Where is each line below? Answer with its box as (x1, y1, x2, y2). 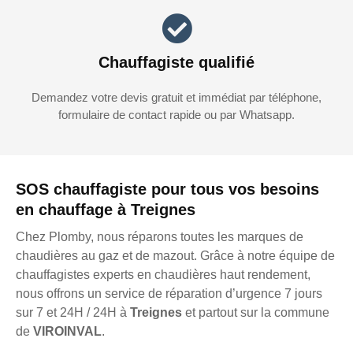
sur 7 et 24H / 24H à (16, 306, 130, 320)
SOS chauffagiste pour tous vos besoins (16, 180, 319, 199)
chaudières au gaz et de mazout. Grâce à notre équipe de (16, 249, 335, 263)
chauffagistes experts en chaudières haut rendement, (16, 268, 310, 282)
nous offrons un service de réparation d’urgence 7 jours (16, 287, 322, 301)
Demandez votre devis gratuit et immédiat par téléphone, (32, 91, 321, 105)
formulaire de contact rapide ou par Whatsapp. (58, 108, 295, 122)
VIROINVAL (33, 325, 102, 339)
